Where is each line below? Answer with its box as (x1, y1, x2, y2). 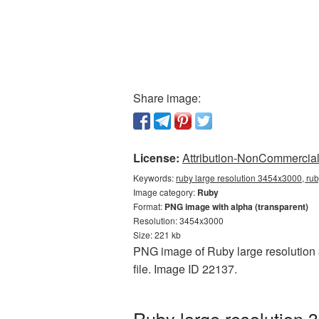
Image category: (133, 186, 197, 198)
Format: (133, 200, 164, 212)
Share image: (133, 90, 201, 106)
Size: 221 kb (133, 229, 181, 241)
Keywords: (133, 172, 176, 184)
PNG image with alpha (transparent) (164, 200, 308, 213)
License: (133, 150, 179, 166)
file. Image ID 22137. (133, 261, 237, 277)
